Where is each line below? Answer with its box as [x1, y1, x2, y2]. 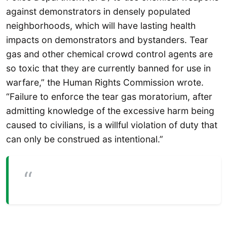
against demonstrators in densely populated [6, 6, 191, 17]
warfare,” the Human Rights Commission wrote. [6, 77, 204, 88]
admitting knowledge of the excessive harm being [6, 105, 214, 116]
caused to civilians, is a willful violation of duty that [6, 119, 217, 130]
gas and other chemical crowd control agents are [6, 48, 213, 59]
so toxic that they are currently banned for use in [6, 62, 211, 73]
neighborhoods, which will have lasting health [6, 20, 196, 31]
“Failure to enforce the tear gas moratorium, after [6, 91, 212, 102]
